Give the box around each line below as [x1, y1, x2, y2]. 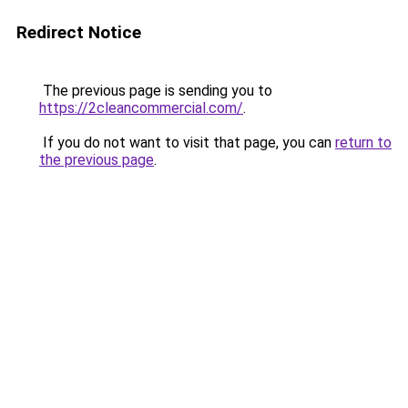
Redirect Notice [16, 22, 141, 43]
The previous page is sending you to [39, 82, 272, 99]
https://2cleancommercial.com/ [39, 99, 243, 117]
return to [335, 134, 392, 151]
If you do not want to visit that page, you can [39, 134, 335, 151]
